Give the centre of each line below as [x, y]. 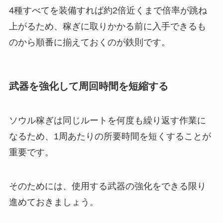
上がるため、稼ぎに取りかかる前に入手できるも [107, 26]
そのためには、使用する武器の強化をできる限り [107, 186]
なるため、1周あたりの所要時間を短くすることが [110, 137]
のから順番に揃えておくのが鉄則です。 [89, 42]
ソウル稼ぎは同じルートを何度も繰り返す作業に [107, 121]
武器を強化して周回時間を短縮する [88, 86]
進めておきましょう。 [54, 202]
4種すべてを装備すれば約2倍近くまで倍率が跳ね [108, 10]
